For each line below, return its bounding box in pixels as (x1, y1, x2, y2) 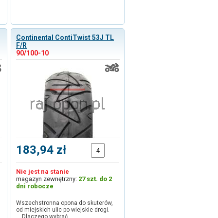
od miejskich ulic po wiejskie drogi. (16, 206, 115, 213)
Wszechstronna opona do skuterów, (16, 200, 113, 206)
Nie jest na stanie (16, 168, 69, 175)
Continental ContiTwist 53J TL (16, 34, 114, 41)
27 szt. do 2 (78, 175, 112, 182)
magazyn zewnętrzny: (16, 175, 78, 182)
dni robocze (16, 182, 54, 190)
